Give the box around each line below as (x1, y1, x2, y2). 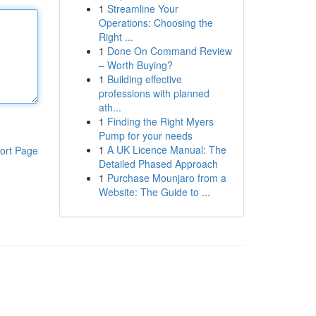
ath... (98, 100, 121, 114)
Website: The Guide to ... (98, 185, 210, 199)
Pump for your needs (98, 128, 193, 142)
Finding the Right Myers (107, 114, 214, 128)
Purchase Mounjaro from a (107, 171, 226, 185)
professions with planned (98, 86, 209, 100)
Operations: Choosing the (98, 16, 213, 30)
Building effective (107, 72, 182, 86)
